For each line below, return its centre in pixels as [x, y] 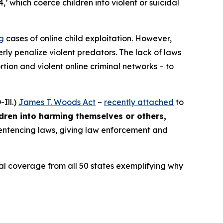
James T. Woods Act [57, 102]
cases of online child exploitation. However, [88, 39]
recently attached [139, 102]
